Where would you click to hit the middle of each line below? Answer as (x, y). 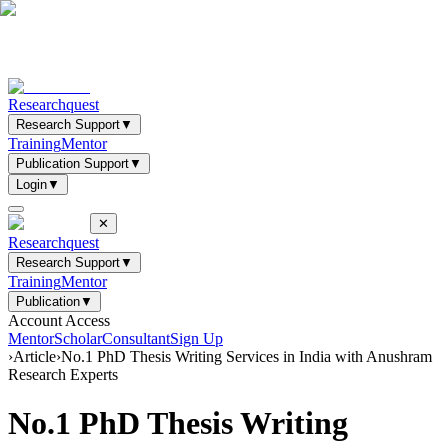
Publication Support (72, 163)
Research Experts (63, 374)
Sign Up (196, 338)
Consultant (136, 338)
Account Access (59, 320)
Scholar (78, 338)
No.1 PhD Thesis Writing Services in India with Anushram (246, 356)
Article (34, 356)
